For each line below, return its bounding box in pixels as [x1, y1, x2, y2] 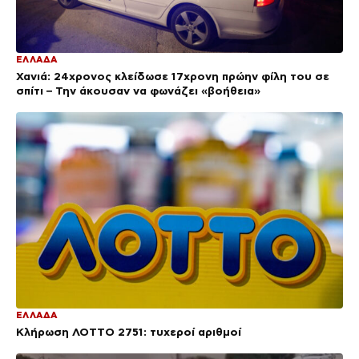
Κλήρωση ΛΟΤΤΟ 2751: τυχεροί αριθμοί [16, 325, 241, 338]
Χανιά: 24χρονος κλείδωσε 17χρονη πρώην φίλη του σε [16, 69, 329, 83]
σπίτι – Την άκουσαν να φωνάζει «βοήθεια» [16, 83, 260, 97]
